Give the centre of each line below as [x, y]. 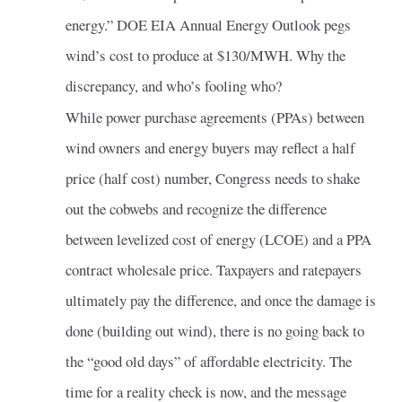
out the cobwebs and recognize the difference [196, 208]
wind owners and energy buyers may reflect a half [210, 147]
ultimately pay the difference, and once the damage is [220, 300]
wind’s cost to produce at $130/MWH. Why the [205, 55]
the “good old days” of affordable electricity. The [208, 361]
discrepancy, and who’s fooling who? [173, 85]
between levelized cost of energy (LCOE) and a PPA [218, 239]
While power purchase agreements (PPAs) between [214, 117]
